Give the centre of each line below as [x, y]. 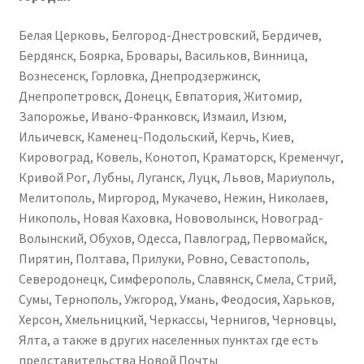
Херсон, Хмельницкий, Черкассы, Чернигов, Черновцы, [177, 320]
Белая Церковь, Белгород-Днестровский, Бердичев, [170, 35]
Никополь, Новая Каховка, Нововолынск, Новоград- [171, 218]
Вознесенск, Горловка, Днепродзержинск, [139, 76]
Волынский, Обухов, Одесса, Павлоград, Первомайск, [173, 238]
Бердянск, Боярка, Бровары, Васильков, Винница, [163, 56]
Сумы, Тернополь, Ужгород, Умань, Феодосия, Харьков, [176, 299]
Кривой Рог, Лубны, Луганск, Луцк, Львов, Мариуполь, [176, 178]
